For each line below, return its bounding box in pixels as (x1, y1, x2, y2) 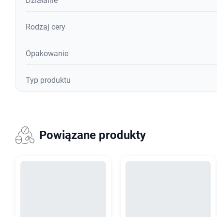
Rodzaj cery (26, 22, 65, 32)
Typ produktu (26, 76, 71, 85)
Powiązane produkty (39, 128, 146, 142)
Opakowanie (26, 49, 68, 59)
